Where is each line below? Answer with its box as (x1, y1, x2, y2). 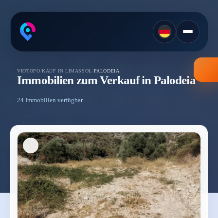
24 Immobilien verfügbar (17, 96, 83, 104)
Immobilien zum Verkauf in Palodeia (17, 73, 196, 87)
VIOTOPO (17, 68, 40, 73)
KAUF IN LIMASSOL (42, 68, 92, 73)
